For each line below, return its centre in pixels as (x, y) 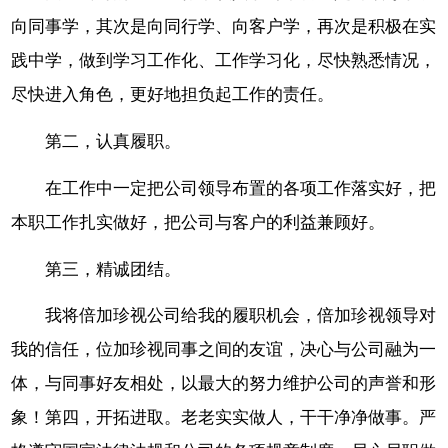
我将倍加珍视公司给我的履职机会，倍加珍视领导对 (241, 316)
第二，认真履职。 (113, 141)
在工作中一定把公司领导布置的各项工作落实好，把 (241, 188)
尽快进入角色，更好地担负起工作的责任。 (173, 95)
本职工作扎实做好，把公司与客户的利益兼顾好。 (198, 222)
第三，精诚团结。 (113, 269)
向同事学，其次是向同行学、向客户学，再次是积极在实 (224, 27)
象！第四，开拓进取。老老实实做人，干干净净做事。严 (224, 418)
